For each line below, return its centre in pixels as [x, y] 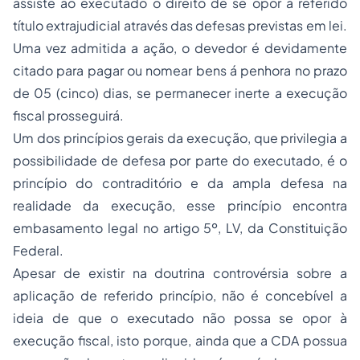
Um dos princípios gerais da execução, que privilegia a [180, 138]
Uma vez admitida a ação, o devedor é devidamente [180, 48]
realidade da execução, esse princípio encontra [180, 205]
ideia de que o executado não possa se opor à [180, 318]
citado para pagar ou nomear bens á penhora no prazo [180, 70]
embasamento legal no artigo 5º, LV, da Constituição [180, 228]
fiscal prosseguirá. [68, 115]
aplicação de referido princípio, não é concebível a [180, 295]
